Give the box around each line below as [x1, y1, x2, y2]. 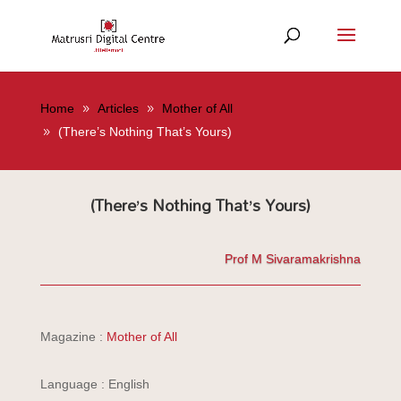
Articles [97, 101, 139, 115]
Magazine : [39, 329, 107, 344]
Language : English [39, 377, 149, 391]
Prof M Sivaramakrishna [225, 252, 362, 266]
